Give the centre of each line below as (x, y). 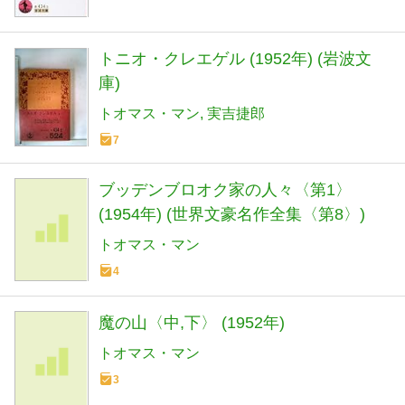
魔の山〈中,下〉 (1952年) (192, 323)
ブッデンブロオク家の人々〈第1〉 (225, 189)
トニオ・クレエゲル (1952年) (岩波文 (235, 58)
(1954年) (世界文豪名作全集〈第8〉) (232, 214)
